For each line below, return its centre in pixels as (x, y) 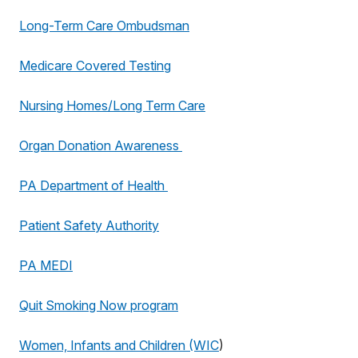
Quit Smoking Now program (99, 305)
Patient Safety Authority (89, 225)
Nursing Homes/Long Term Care (112, 105)
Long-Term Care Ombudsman (104, 26)
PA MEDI (46, 265)
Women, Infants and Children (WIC (119, 345)
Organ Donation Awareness (101, 145)
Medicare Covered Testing (95, 66)
